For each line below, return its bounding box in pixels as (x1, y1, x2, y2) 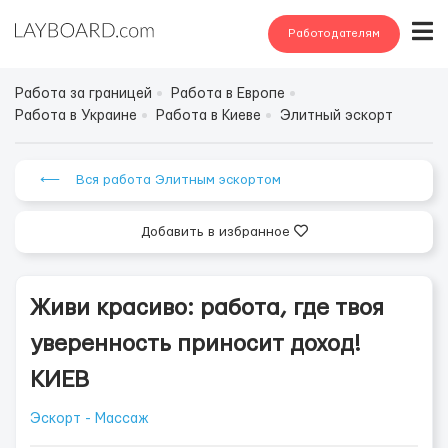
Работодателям (288, 28, 380, 39)
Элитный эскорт (280, 109, 393, 123)
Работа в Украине (15, 109, 137, 123)
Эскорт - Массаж (30, 412, 149, 426)
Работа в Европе (171, 87, 285, 101)
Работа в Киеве (156, 109, 261, 123)
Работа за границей (15, 87, 152, 101)
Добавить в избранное (140, 225, 294, 239)
